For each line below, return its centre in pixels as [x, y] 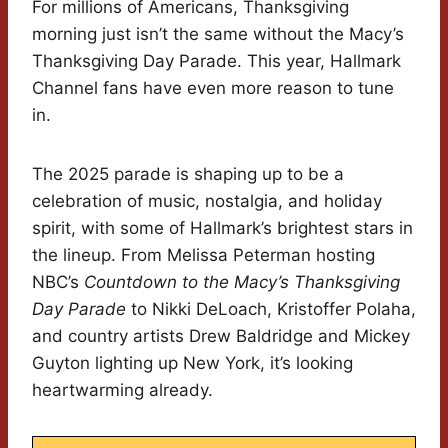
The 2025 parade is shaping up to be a [188, 174]
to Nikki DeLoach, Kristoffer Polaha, [271, 309]
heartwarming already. [122, 390]
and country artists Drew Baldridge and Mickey [221, 336]
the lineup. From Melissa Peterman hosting [203, 255]
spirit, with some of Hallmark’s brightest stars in [222, 228]
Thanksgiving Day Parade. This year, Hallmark [216, 61]
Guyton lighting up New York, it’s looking [192, 363]
